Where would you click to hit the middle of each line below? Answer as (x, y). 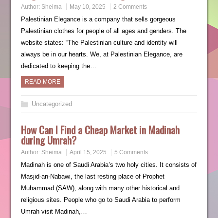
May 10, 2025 (87, 7)
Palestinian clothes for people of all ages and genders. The (103, 31)
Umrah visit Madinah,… (54, 211)
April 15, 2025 (88, 152)
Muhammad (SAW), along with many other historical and (100, 188)
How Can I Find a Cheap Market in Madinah (100, 130)
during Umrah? (48, 140)
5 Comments (131, 152)
